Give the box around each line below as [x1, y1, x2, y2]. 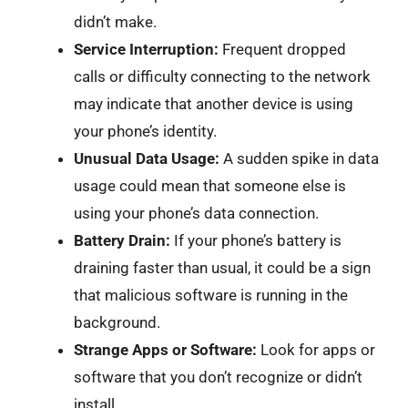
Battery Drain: [74, 231, 170, 250]
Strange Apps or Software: [74, 341, 257, 359]
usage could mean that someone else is [74, 177, 346, 195]
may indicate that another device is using [74, 95, 353, 113]
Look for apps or [257, 341, 375, 359]
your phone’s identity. [74, 122, 217, 140]
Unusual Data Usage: [74, 149, 219, 168]
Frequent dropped [219, 40, 346, 58]
